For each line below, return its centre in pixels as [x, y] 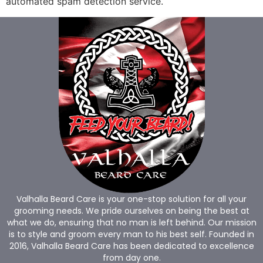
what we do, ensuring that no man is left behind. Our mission [131, 222]
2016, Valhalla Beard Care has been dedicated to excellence [131, 246]
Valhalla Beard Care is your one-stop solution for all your [131, 199]
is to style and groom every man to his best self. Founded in [131, 234]
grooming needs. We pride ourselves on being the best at [131, 210]
